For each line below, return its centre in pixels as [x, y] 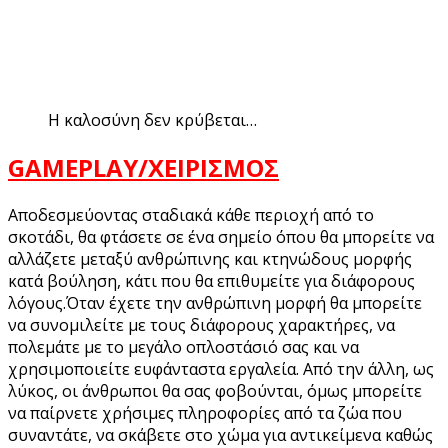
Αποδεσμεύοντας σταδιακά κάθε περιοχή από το [191, 215]
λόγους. [37, 303]
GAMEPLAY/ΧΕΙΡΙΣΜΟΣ [143, 168]
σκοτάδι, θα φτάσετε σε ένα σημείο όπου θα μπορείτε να [221, 237]
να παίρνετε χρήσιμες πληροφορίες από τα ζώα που [205, 413]
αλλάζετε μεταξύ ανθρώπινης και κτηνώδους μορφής [210, 259]
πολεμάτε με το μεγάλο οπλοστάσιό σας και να [183, 347]
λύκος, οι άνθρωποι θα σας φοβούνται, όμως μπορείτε [215, 391]
